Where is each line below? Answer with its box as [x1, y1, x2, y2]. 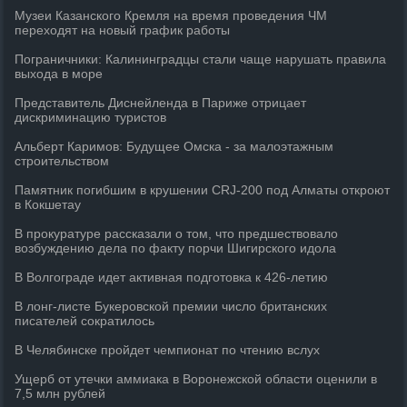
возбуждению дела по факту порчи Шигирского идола [15, 241, 337, 255]
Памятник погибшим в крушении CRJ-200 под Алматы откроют [15, 183, 391, 197]
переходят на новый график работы [15, 23, 231, 37]
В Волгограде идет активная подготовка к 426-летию [15, 270, 329, 284]
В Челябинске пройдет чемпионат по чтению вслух [15, 342, 321, 357]
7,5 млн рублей [15, 386, 106, 401]
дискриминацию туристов [15, 110, 167, 124]
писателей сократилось [15, 313, 155, 328]
